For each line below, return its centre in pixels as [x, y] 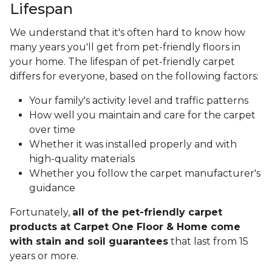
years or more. [44, 256]
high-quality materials [82, 159]
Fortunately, [41, 212]
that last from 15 [208, 242]
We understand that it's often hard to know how [127, 33]
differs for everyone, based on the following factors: [135, 76]
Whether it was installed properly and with [133, 144]
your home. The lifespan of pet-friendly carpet [122, 62]
